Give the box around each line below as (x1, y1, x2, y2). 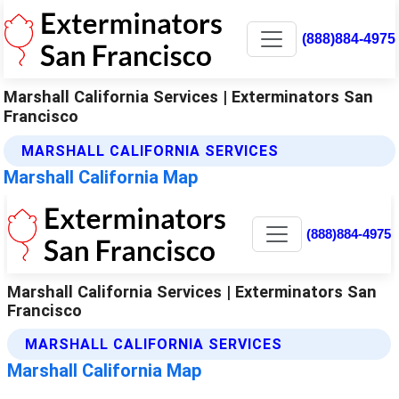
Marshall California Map (4, 166, 199, 188)
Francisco (4, 106, 79, 126)
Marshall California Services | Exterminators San (4, 86, 374, 106)
